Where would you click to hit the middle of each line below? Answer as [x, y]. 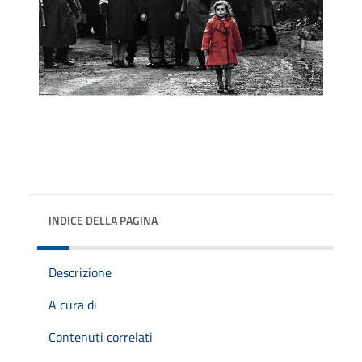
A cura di [73, 304]
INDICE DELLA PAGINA [103, 220]
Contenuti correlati [101, 337]
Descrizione [80, 272]
